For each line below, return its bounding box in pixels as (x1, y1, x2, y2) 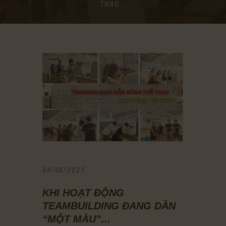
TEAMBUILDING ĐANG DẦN (42, 200, 176, 211)
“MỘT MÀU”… (42, 213, 111, 224)
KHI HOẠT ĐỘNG (42, 187, 124, 198)
